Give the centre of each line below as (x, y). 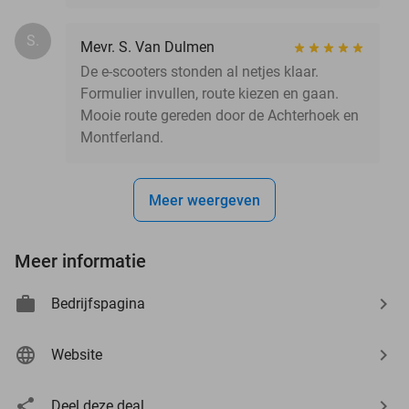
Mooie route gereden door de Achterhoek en (220, 115)
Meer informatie (80, 261)
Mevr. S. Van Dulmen (147, 47)
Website (77, 354)
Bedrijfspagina (98, 303)
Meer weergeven (204, 200)
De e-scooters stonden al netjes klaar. (199, 71)
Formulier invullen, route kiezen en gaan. (210, 93)
